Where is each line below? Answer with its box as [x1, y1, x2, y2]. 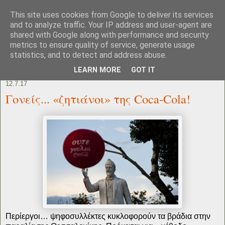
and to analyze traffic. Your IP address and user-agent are [10, 20, 212, 30]
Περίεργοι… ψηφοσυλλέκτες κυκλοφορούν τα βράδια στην [6, 211, 210, 220]
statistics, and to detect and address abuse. [10, 50, 167, 60]
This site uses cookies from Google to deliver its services [10, 10, 213, 20]
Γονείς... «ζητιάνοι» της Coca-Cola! [6, 90, 190, 107]
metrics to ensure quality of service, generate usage [10, 40, 195, 50]
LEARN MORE [74, 66, 121, 75]
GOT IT [131, 66, 155, 75]
